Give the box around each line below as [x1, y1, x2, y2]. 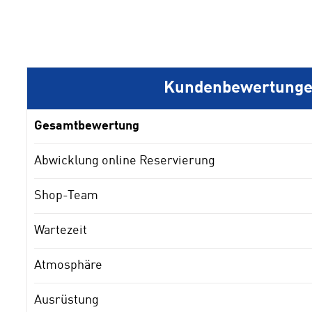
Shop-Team [34, 189, 98, 202]
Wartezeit [34, 224, 87, 237]
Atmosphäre [34, 258, 102, 272]
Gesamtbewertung [34, 119, 139, 132]
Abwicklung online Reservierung [34, 154, 215, 167]
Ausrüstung [34, 293, 99, 306]
